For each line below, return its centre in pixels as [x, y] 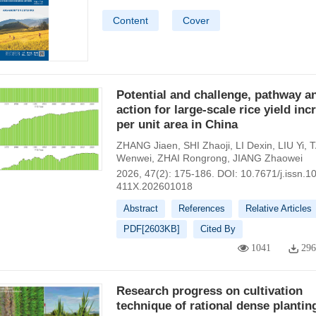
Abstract [140, 208]
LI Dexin [254, 145]
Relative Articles [278, 208]
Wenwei [134, 158]
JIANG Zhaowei [267, 158]
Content [130, 20]
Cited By [218, 229]
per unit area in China [177, 124]
